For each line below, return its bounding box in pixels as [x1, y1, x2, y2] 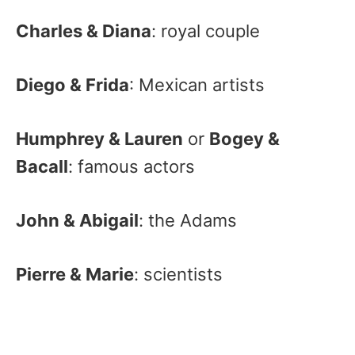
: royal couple [151, 21, 260, 41]
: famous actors [68, 156, 195, 177]
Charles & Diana [16, 21, 151, 41]
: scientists [134, 264, 223, 284]
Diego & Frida [16, 74, 129, 95]
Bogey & [209, 128, 280, 149]
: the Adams [139, 210, 237, 231]
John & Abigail [16, 210, 139, 231]
